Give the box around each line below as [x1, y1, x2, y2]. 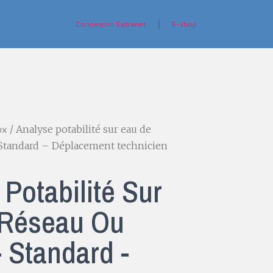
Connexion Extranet [76, 19, 147, 29]
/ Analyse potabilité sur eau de [7, 123, 151, 136]
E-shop [172, 19, 197, 29]
